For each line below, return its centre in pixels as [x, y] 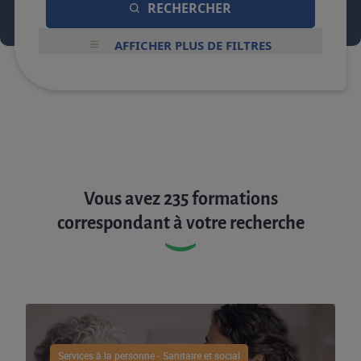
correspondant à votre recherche [180, 223]
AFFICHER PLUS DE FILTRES [193, 45]
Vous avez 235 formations [180, 199]
